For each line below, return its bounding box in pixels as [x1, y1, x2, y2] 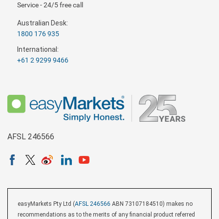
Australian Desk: [17, 19, 68, 27]
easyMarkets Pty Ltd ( [18, 200, 75, 207]
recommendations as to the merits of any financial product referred [18, 211, 195, 218]
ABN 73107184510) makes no [110, 200, 193, 207]
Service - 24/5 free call [17, 1, 83, 9]
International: [17, 45, 59, 53]
